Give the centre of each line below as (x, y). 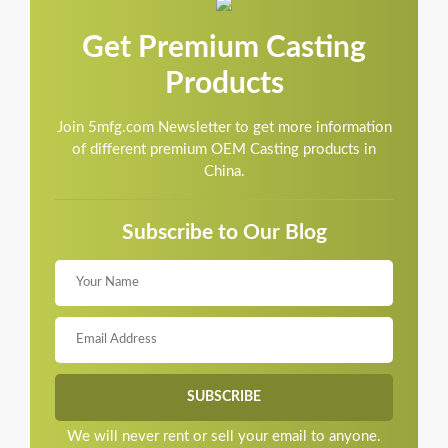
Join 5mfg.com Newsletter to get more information (224, 127)
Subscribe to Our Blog (224, 232)
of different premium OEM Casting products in (224, 149)
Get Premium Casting (224, 47)
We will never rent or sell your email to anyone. (224, 436)
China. (224, 171)
